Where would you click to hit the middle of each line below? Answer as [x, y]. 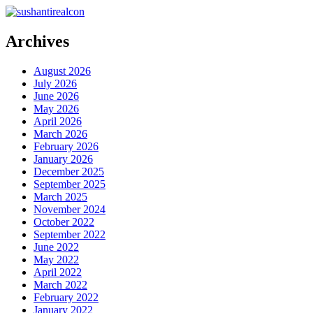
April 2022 [58, 272]
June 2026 [56, 96]
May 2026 [56, 108]
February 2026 [66, 146]
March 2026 [60, 133]
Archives [37, 41]
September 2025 [70, 184]
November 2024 [70, 209]
